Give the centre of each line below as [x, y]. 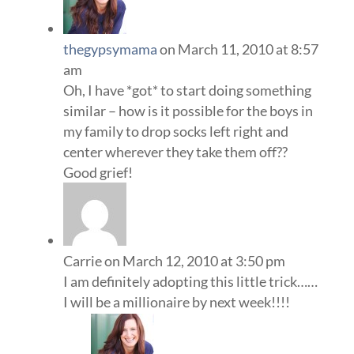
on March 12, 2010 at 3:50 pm [194, 261]
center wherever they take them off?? [175, 152]
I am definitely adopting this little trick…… [190, 281]
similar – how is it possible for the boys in [188, 111]
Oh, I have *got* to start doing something [187, 90]
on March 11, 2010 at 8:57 [239, 49]
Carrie [82, 261]
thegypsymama [110, 49]
